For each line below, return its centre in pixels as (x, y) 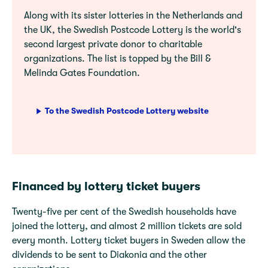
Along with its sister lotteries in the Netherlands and (133, 16)
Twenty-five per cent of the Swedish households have (124, 212)
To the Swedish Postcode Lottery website (127, 111)
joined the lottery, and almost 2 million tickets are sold (127, 226)
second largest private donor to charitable (113, 44)
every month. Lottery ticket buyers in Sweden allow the (129, 240)
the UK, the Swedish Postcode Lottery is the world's (133, 30)
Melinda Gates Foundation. (82, 73)
